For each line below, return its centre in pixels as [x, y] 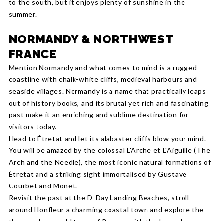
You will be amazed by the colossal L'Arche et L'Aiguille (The [110, 150]
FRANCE [33, 54]
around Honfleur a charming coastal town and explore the [106, 209]
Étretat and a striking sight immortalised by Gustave [98, 174]
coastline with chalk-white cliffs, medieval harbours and [103, 79]
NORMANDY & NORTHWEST [91, 39]
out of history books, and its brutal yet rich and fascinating [109, 103]
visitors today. [34, 127]
